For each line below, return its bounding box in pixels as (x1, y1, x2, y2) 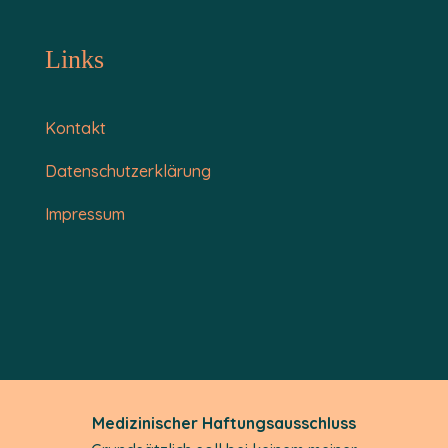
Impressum (44, 203, 125, 224)
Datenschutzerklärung (44, 160, 211, 181)
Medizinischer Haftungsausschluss (91, 412, 356, 433)
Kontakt (44, 117, 106, 138)
